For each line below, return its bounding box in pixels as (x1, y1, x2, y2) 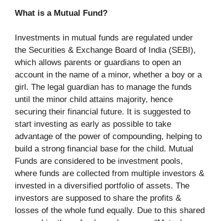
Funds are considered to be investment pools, (15, 156, 183, 166)
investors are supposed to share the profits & (15, 193, 181, 203)
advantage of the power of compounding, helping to (15, 132, 202, 142)
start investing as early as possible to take (15, 119, 171, 129)
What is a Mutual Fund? (15, 8, 108, 18)
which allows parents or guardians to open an (15, 58, 181, 68)
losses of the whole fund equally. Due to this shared (15, 206, 205, 216)
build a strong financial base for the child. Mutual (15, 144, 193, 154)
